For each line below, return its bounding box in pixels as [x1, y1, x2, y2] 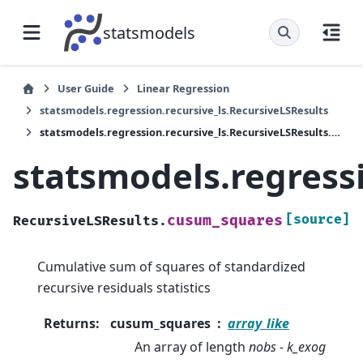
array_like [228, 314, 289, 333]
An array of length [135, 338, 249, 357]
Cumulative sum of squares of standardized [37, 257, 305, 275]
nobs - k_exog [249, 338, 326, 357]
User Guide [58, 81, 114, 96]
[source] [285, 211, 350, 228]
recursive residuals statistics [37, 278, 211, 297]
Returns [44, 314, 96, 333]
